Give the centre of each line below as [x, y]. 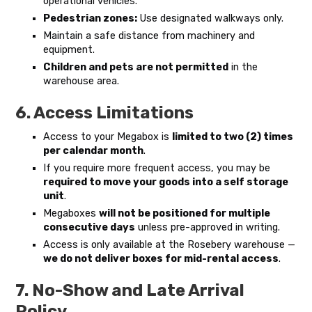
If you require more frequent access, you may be [157, 168]
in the [243, 67]
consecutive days [89, 227]
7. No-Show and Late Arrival [130, 290]
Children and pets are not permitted [136, 67]
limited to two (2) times [233, 137]
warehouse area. [81, 81]
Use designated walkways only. [211, 18]
